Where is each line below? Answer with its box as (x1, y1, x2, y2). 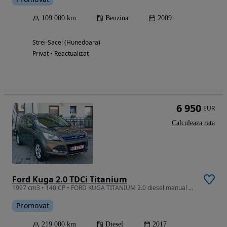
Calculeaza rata (172, 119, 215, 127)
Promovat (16, 200, 50, 210)
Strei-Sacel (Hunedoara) (32, 38, 100, 47)
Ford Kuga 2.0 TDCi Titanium (12, 173, 127, 185)
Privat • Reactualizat (32, 49, 89, 58)
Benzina (105, 14, 128, 22)
